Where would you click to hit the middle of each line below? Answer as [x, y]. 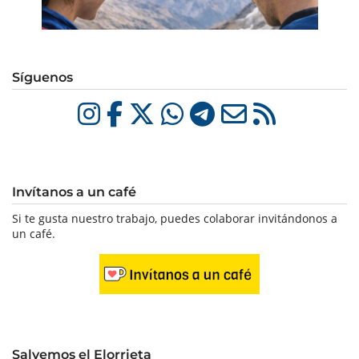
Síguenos [42, 77]
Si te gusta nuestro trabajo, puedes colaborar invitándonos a [175, 219]
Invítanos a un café [74, 192]
